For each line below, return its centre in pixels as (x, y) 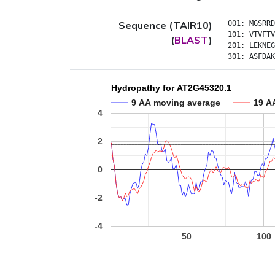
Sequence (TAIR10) (165, 25)
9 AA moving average (176, 102)
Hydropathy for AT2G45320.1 (171, 88)
